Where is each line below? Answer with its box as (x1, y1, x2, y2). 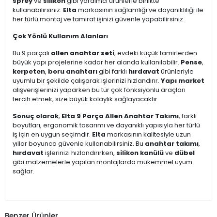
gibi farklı (97, 67, 128, 77)
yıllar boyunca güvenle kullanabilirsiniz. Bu (13, 139, 145, 149)
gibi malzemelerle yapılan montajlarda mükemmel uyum (13, 157, 192, 167)
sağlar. (13, 167, 34, 176)
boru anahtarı (48, 67, 97, 77)
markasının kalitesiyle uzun (106, 130, 191, 139)
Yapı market (161, 76, 204, 86)
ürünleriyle (159, 67, 194, 77)
